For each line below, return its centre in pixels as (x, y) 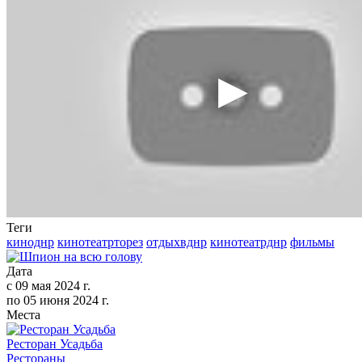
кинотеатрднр (248, 242)
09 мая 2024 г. (51, 285)
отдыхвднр (177, 242)
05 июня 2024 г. (65, 300)
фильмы (312, 242)
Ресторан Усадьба (55, 343)
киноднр (30, 242)
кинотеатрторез (100, 242)
